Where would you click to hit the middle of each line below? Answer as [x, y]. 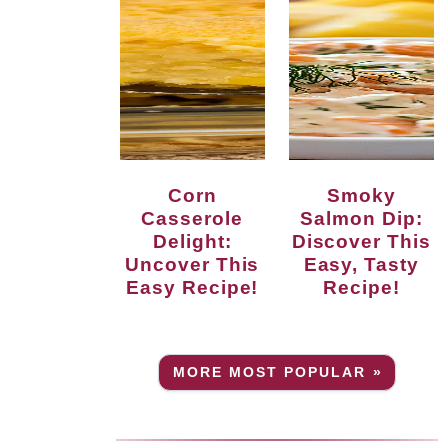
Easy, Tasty [361, 263]
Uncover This [192, 263]
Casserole [192, 217]
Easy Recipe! [192, 286]
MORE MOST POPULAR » [277, 373]
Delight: [192, 240]
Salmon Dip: [361, 217]
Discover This [361, 240]
